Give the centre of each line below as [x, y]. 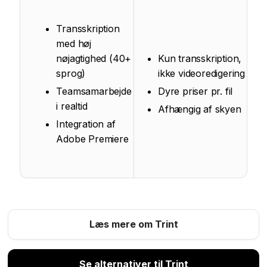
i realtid [72, 106]
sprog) [71, 74]
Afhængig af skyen [200, 109]
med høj [74, 44]
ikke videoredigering [202, 74]
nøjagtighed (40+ [94, 59]
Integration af [86, 124]
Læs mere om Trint [133, 224]
